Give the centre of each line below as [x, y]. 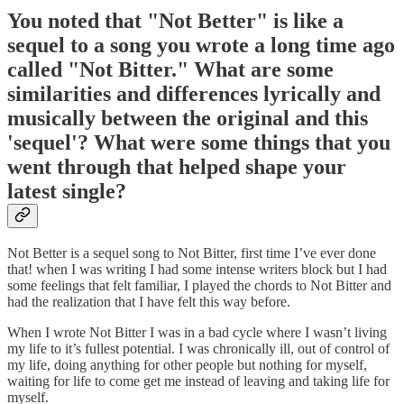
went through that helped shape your [177, 166]
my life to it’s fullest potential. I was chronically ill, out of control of [198, 349]
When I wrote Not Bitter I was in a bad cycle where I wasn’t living [197, 333]
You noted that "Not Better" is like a [175, 20]
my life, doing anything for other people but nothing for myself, [187, 365]
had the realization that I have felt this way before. [151, 302]
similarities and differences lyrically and [194, 93]
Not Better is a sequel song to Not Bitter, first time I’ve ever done [192, 253]
